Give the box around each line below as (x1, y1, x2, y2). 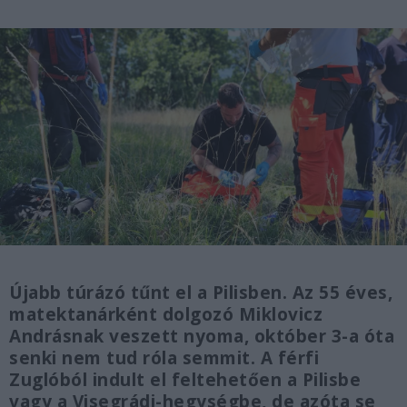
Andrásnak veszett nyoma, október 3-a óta (9, 323, 394, 348)
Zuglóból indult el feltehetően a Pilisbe (9, 367, 361, 392)
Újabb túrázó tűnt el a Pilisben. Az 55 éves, (9, 280, 392, 304)
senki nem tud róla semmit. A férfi (9, 345, 319, 370)
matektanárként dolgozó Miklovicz (9, 302, 323, 326)
